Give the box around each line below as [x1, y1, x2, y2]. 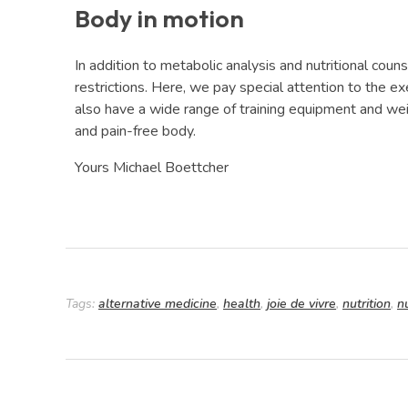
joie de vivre [267, 295, 336, 313]
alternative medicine [98, 295, 217, 313]
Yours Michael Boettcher [75, 158, 229, 178]
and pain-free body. [75, 121, 196, 142]
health [223, 295, 260, 313]
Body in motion [75, 3, 244, 35]
